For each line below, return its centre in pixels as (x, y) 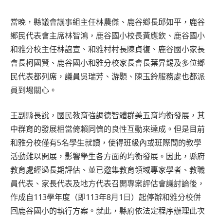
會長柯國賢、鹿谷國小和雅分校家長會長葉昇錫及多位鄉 (108, 63)
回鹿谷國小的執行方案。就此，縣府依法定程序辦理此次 (108, 210)
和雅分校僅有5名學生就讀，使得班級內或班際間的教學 (106, 142)
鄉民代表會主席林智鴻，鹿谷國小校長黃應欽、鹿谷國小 (108, 35)
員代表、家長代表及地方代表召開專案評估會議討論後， (108, 183)
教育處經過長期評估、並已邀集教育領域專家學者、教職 (108, 170)
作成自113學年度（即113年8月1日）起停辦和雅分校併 (106, 197)
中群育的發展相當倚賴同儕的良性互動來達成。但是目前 (108, 129)
